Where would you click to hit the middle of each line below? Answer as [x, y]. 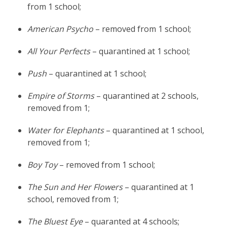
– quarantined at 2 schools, [146, 96]
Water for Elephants [65, 130]
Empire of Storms [61, 96]
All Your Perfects [59, 51]
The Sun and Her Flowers [76, 187]
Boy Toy [43, 164]
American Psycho [60, 29]
